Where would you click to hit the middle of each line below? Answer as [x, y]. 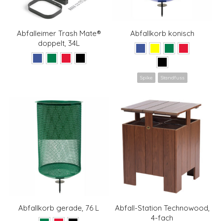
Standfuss [172, 77]
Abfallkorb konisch [162, 34]
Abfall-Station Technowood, [162, 208]
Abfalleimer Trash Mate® [59, 34]
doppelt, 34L [59, 43]
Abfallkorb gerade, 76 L [59, 208]
